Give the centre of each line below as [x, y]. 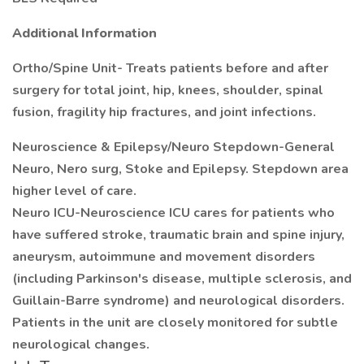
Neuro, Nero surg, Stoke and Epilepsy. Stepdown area [180, 169]
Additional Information [84, 33]
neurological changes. [81, 344]
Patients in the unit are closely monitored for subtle [175, 323]
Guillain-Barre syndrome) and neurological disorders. [178, 301]
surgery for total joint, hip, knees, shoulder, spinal [168, 90]
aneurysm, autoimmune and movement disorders [164, 257]
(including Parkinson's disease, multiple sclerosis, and [182, 279]
